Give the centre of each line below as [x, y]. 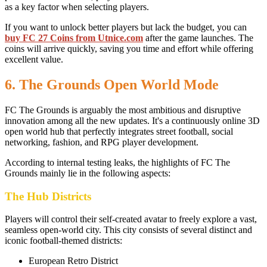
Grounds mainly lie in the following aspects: [88, 173]
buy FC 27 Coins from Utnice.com [74, 38]
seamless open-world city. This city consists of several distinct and [128, 230]
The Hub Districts [48, 196]
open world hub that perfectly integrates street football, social [119, 131]
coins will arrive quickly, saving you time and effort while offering [129, 49]
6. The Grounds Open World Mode [112, 84]
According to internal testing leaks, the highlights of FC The [117, 162]
